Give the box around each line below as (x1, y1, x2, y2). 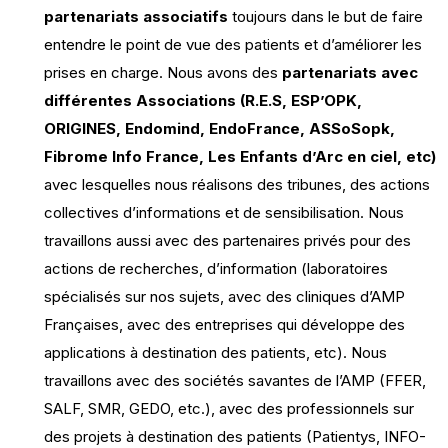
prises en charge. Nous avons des (44, 63, 282, 82)
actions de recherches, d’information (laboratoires (44, 259, 388, 278)
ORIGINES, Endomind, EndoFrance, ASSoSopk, (44, 119, 395, 138)
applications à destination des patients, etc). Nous (44, 343, 387, 362)
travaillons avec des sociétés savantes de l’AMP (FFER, (44, 371, 426, 390)
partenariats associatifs (44, 7, 228, 26)
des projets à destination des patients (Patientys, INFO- (44, 427, 426, 446)
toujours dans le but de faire (228, 7, 423, 26)
